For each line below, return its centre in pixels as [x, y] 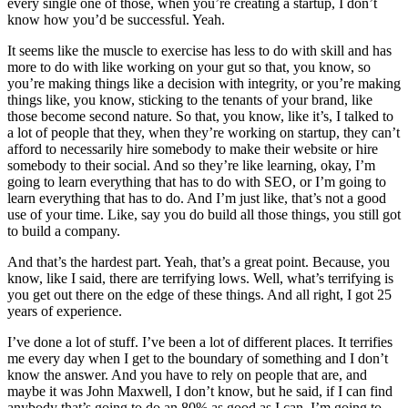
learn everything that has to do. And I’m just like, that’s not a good [197, 199]
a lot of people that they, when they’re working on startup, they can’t [204, 133]
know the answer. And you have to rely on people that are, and [187, 375]
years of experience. [65, 311]
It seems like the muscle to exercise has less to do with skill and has [199, 51]
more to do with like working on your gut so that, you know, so [189, 67]
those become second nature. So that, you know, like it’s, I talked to [200, 117]
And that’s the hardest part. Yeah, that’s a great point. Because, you [199, 262]
